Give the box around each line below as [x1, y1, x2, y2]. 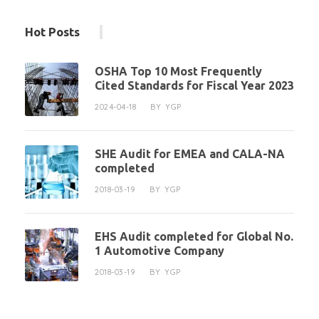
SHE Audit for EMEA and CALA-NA [95, 147, 285, 161]
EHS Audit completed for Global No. [95, 230, 293, 244]
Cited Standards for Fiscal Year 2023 [95, 79, 294, 93]
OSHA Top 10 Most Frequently [95, 65, 262, 78]
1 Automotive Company [95, 244, 224, 258]
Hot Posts [25, 25, 80, 38]
